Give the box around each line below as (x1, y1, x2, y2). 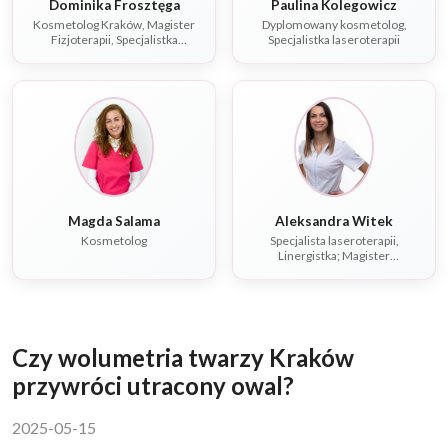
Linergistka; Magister (278, 248, 390, 264)
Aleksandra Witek (275, 213, 393, 230)
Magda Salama (68, 213, 160, 230)
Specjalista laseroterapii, (269, 233, 399, 249)
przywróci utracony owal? (12, 371, 294, 401)
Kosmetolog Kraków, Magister (33, 17, 195, 33)
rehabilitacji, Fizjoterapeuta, (260, 263, 408, 279)
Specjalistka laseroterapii (268, 32, 400, 48)
